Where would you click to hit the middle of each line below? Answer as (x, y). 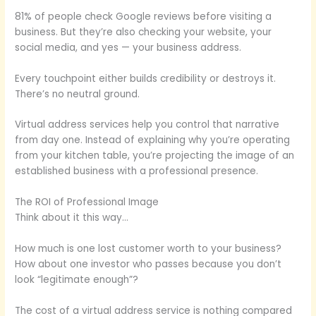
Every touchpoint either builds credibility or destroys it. (146, 78)
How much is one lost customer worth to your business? (148, 249)
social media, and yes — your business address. (128, 47)
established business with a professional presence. (137, 171)
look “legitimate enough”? (77, 280)
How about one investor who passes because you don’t (148, 265)
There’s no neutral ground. (78, 94)
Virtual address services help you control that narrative (147, 125)
